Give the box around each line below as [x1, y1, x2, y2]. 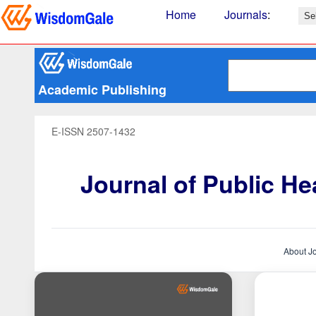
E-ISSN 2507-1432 [51, 124, 135, 138]
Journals [224, 6, 267, 23]
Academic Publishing [38, 80, 166, 99]
